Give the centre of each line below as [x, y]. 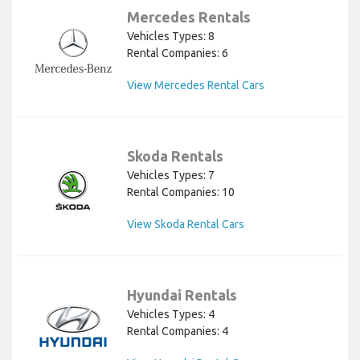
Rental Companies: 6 [178, 53]
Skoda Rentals [175, 155]
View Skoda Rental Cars [186, 224]
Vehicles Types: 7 [171, 175]
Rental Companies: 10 [181, 192]
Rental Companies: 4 [178, 331]
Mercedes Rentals [189, 16]
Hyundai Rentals [182, 295]
